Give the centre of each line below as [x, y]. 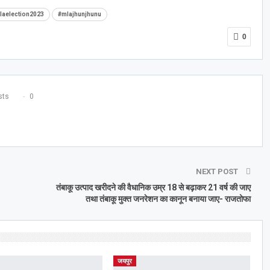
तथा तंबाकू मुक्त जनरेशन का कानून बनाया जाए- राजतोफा [168, 199]
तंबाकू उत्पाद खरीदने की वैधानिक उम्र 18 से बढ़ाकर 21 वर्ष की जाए [153, 187]
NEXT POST [218, 171]
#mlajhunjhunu [79, 14]
